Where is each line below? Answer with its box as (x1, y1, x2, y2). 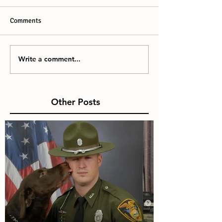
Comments (10, 16, 41, 25)
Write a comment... (18, 55, 80, 64)
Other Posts (51, 96, 100, 108)
